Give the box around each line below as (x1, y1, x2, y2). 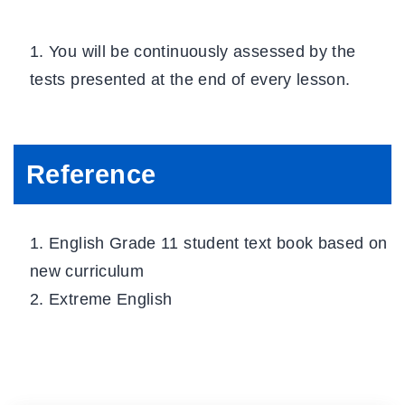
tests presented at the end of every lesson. (30, 71, 351, 89)
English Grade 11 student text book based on (49, 234, 388, 253)
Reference (26, 159, 156, 189)
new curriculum (30, 262, 145, 281)
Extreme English (49, 290, 173, 309)
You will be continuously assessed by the (49, 42, 356, 61)
